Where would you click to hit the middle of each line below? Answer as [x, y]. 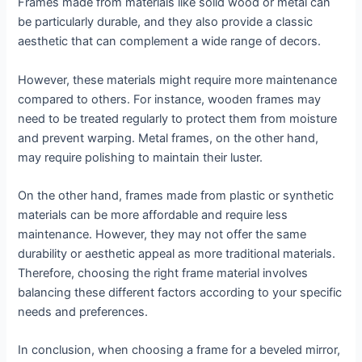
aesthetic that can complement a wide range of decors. [170, 42]
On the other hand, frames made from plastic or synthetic [176, 196]
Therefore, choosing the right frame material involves [163, 274]
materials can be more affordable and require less [153, 215]
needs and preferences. [83, 312]
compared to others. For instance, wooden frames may [170, 99]
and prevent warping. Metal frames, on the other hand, [168, 138]
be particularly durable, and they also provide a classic [166, 22]
